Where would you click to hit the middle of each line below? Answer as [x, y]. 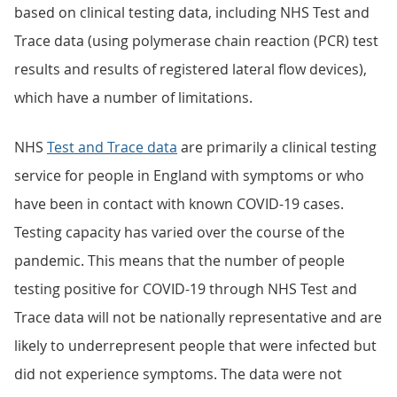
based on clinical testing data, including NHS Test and [192, 12]
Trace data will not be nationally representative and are [198, 317]
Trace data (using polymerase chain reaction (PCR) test [196, 41]
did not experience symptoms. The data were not [178, 374]
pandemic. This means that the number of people [179, 261]
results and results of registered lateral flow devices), [191, 69]
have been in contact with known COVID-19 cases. [179, 204]
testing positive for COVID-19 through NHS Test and [186, 289]
